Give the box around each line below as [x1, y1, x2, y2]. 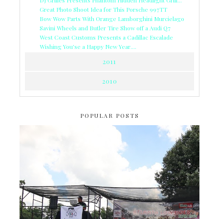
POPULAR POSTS [80, 111, 139, 119]
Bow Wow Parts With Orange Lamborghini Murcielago [40, 14, 184, 22]
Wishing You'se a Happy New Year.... [40, 42, 136, 50]
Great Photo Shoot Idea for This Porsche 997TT [40, 5, 167, 13]
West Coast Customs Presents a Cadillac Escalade [40, 33, 173, 41]
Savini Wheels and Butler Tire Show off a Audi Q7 [40, 23, 171, 32]
